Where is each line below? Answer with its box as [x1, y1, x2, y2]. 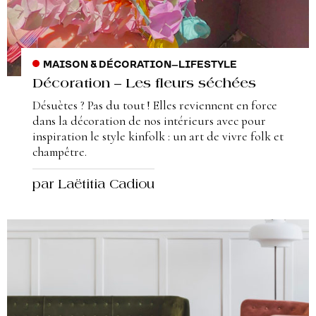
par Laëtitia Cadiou [32, 178, 154, 192]
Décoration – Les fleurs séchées [32, 77, 256, 91]
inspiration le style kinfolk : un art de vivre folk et [32, 128, 284, 144]
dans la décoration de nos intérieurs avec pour [32, 113, 266, 128]
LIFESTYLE [178, 59, 237, 71]
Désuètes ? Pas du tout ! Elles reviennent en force [32, 97, 277, 113]
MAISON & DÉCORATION [42, 59, 171, 71]
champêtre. [32, 144, 87, 159]
